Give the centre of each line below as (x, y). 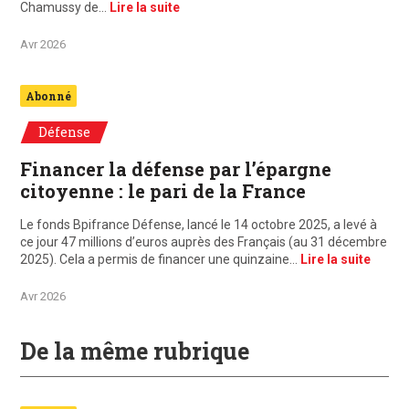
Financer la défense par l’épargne (176, 169)
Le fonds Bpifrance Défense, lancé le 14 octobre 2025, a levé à (199, 225)
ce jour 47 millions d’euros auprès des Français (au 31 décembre (204, 242)
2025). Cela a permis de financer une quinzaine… (160, 260)
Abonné (48, 96)
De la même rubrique (135, 351)
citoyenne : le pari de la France (163, 191)
